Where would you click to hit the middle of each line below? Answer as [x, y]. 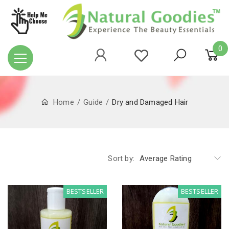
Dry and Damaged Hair [150, 102]
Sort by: [121, 159]
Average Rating [166, 159]
